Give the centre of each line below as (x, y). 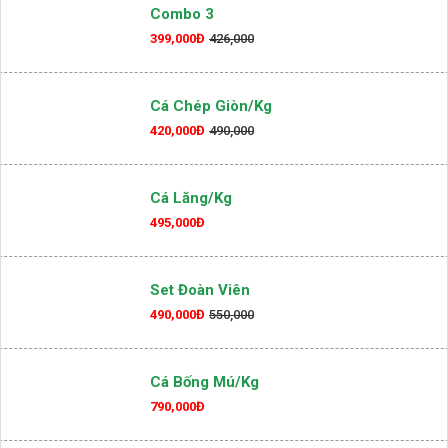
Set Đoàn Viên (200, 354)
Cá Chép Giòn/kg (211, 170)
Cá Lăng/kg (191, 262)
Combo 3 (182, 78)
